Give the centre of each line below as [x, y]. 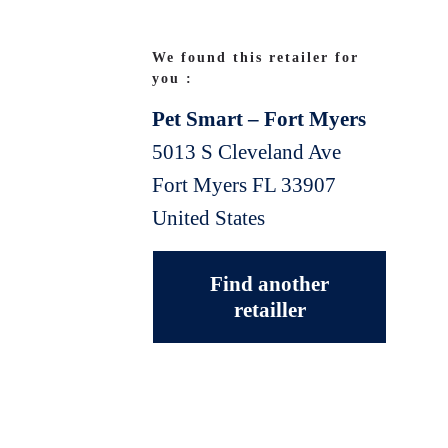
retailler [269, 309]
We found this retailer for [255, 57]
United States [208, 217]
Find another [270, 283]
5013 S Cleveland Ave [246, 151]
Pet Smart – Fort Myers [259, 118]
